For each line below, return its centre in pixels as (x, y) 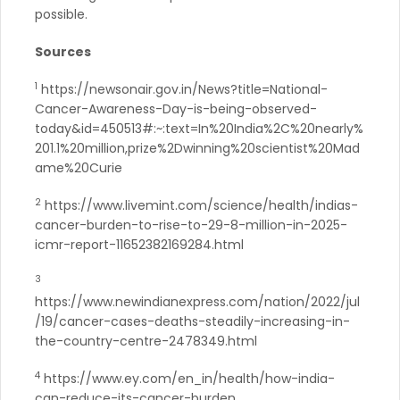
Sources (63, 51)
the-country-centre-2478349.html (146, 341)
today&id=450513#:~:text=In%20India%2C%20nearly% (199, 128)
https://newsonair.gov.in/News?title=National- (183, 89)
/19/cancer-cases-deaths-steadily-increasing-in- (192, 321)
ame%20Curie (79, 167)
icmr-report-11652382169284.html (139, 244)
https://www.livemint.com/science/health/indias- (200, 205)
